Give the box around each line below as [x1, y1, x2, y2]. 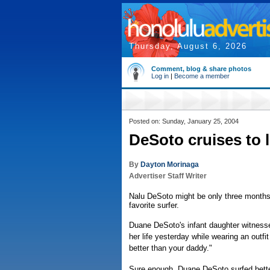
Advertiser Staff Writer [129, 172, 207, 180]
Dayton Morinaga [140, 160, 199, 169]
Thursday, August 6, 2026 [129, 42, 247, 51]
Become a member [174, 72, 230, 80]
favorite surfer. [129, 201, 179, 210]
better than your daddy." [129, 243, 212, 253]
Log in [151, 72, 169, 80]
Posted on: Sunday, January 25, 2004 [129, 118, 239, 125]
